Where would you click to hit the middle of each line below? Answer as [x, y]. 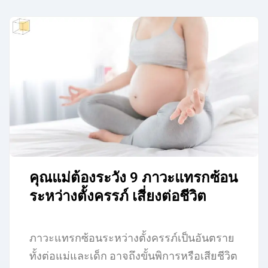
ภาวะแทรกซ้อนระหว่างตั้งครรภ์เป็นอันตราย [132, 238]
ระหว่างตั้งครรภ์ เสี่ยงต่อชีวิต [118, 197]
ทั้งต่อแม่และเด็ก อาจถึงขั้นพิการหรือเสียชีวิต [134, 256]
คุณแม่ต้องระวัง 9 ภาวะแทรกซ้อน [134, 178]
